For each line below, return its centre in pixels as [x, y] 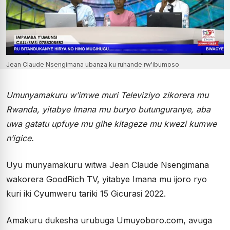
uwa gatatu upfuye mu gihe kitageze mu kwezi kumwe [111, 124]
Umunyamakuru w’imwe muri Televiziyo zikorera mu [107, 95]
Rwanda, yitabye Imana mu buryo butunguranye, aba [108, 110]
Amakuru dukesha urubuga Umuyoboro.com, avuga [109, 221]
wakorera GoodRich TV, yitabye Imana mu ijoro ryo [107, 179]
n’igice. [20, 138]
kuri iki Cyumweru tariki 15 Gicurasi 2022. [86, 194]
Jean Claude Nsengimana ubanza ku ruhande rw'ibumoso [93, 65]
